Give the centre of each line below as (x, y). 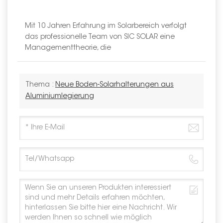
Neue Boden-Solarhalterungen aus (114, 85)
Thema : (40, 85)
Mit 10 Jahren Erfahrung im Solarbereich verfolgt (106, 26)
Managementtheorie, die (68, 48)
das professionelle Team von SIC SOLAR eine (100, 37)
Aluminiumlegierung (60, 96)
